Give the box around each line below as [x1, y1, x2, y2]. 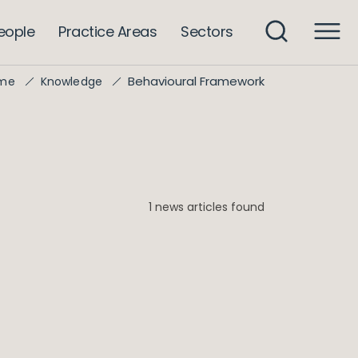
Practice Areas [58, 21, 157, 42]
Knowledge [40, 74, 102, 89]
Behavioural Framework [128, 73, 265, 89]
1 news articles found [149, 199, 265, 215]
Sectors [181, 21, 233, 42]
